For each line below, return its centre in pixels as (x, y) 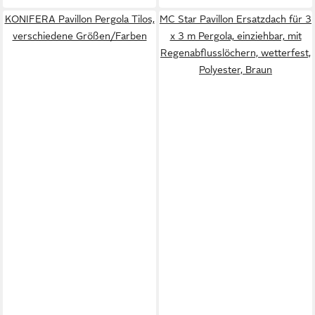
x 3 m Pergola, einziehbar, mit (236, 36)
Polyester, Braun (236, 70)
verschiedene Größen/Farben (79, 36)
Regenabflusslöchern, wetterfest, (236, 53)
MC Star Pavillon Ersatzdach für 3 (236, 19)
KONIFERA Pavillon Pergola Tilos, (79, 19)
